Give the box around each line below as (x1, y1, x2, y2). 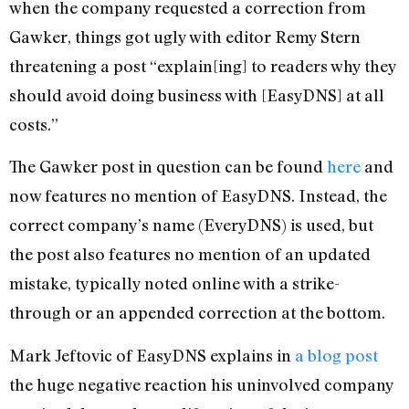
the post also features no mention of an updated (9, 244, 371, 265)
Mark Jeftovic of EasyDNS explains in (9, 344, 295, 365)
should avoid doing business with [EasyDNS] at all (9, 85, 384, 106)
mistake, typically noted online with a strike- (9, 273, 340, 294)
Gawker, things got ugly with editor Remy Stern (9, 26, 361, 47)
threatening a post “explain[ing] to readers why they (9, 56, 396, 77)
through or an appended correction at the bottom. (9, 302, 385, 323)
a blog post (295, 344, 378, 365)
